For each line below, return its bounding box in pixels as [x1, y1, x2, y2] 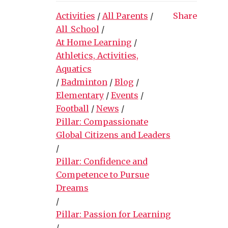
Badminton [61, 76, 107, 87]
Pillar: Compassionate [55, 116, 148, 127]
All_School [55, 23, 99, 34]
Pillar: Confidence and [55, 156, 148, 166]
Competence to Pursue [55, 169, 149, 180]
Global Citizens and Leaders [55, 129, 170, 140]
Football [55, 103, 89, 113]
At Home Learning [55, 37, 132, 47]
